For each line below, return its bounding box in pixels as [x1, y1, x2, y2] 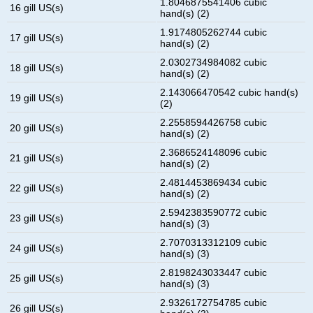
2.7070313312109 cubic [160, 236, 268, 248]
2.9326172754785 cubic [160, 296, 268, 308]
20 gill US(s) [10, 122, 64, 133]
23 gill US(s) [10, 212, 64, 224]
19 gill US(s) [10, 92, 64, 103]
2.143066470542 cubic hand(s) [160, 86, 299, 98]
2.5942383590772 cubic [160, 206, 268, 218]
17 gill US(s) [10, 31, 64, 43]
